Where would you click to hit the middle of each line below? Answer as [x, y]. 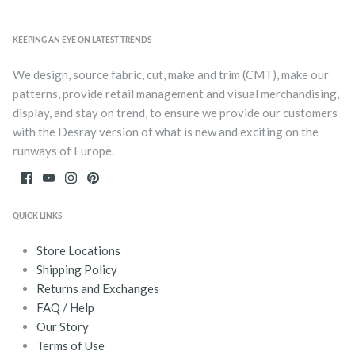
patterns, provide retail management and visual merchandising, [176, 94]
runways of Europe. [63, 151]
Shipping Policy [77, 269]
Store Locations [78, 250]
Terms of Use [71, 345]
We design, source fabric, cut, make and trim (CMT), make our [171, 75]
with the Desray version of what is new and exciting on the [166, 132]
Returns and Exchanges [98, 288]
